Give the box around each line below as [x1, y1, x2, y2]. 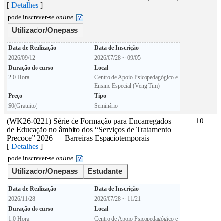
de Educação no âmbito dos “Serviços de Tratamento [7, 125, 171, 134]
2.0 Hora [8, 74, 29, 81]
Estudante [87, 167, 122, 176]
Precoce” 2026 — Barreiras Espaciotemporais [7, 134, 149, 142]
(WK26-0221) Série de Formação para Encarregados [7, 117, 171, 125]
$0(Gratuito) [8, 102, 37, 109]
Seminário [94, 102, 118, 109]
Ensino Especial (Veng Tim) [94, 82, 160, 89]
